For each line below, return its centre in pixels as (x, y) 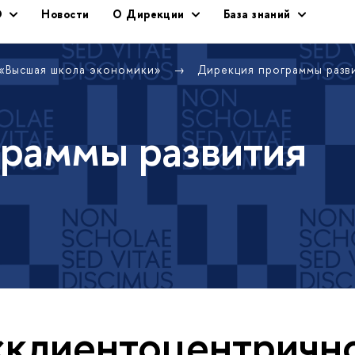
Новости (65, 14)
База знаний (257, 14)
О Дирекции (149, 14)
